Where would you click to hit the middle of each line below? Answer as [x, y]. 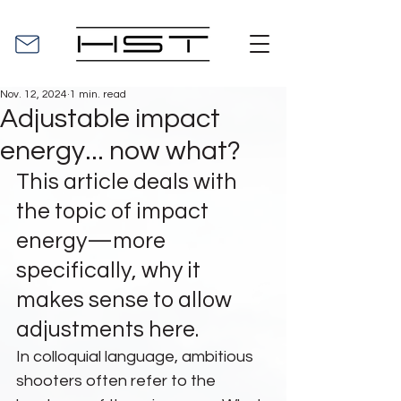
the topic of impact [115, 211]
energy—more [93, 241]
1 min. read [98, 94]
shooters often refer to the [118, 381]
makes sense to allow [126, 300]
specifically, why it [111, 270]
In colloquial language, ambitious [137, 357]
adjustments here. [107, 329]
